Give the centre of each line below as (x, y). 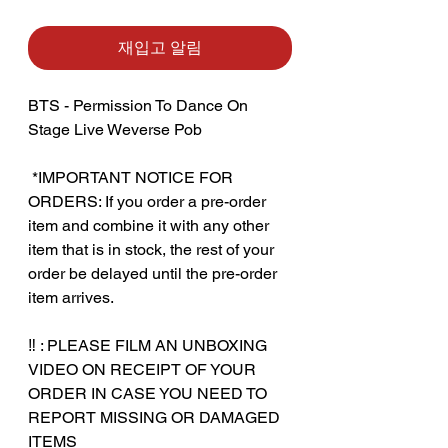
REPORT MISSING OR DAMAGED (154, 417)
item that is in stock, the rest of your (151, 249)
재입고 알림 (160, 47)
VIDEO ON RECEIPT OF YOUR (142, 369)
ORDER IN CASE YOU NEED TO (147, 393)
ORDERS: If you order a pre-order (147, 201)
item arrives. (71, 297)
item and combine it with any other (148, 225)
